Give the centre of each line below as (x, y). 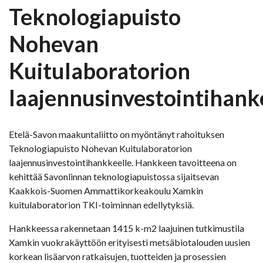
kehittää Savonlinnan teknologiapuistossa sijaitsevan (114, 177)
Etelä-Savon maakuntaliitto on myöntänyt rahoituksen (117, 134)
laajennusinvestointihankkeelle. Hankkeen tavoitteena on (123, 163)
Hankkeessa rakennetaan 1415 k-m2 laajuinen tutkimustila (127, 228)
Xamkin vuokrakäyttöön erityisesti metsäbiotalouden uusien (129, 242)
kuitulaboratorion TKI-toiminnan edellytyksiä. (101, 205)
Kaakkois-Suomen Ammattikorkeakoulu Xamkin (106, 191)
